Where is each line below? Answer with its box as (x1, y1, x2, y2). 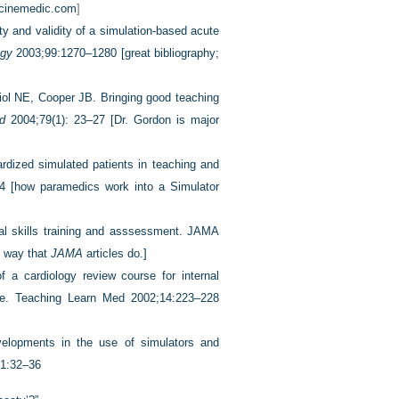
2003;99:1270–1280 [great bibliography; (12, 46, 220, 60)
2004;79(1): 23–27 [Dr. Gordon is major (5, 113, 219, 126)
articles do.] (83, 247, 147, 260)
